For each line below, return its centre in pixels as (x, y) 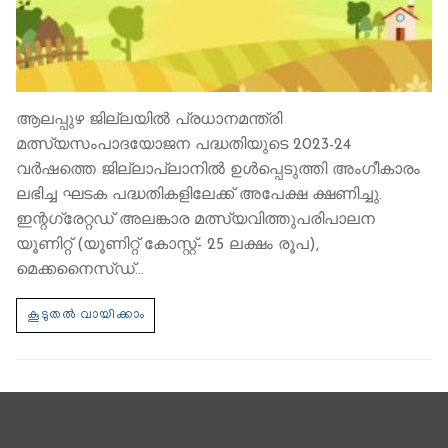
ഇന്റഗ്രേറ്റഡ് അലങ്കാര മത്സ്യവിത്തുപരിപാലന (195, 219)
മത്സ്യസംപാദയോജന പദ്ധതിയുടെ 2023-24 (183, 144)
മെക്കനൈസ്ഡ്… (80, 269)
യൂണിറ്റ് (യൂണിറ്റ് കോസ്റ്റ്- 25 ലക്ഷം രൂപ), (167, 244)
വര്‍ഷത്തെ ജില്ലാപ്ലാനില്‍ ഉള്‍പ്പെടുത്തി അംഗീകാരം (218, 169)
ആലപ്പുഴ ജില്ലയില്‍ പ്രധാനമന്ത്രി (149, 119)
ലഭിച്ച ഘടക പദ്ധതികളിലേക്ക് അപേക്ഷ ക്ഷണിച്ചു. (199, 194)
